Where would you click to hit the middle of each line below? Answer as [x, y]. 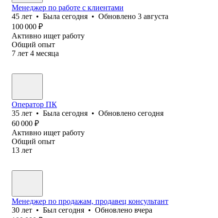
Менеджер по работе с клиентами [68, 7]
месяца [47, 53]
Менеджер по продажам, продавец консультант [90, 201]
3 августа [153, 16]
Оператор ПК [34, 104]
